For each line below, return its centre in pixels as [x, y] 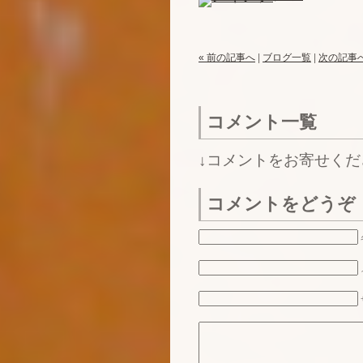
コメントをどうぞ [281, 204]
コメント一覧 [262, 122]
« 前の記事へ [227, 58]
